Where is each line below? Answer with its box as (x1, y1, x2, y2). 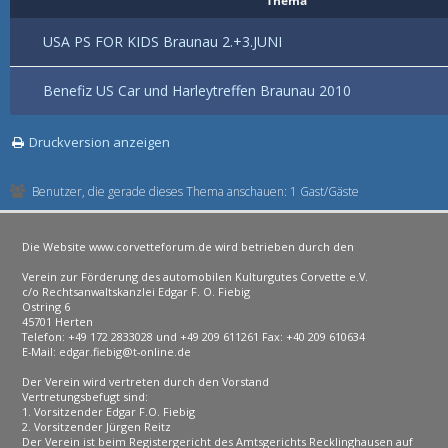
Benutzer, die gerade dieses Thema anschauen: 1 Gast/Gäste (29, 183, 359, 200)
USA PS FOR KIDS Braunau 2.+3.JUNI (43, 32, 282, 51)
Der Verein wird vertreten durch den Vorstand (22, 374, 270, 389)
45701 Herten (22, 314, 94, 329)
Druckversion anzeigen (29, 133, 170, 151)
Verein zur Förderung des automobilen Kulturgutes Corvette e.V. (22, 269, 369, 284)
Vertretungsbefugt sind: (22, 389, 149, 404)
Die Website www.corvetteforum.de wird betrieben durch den (22, 239, 355, 254)
